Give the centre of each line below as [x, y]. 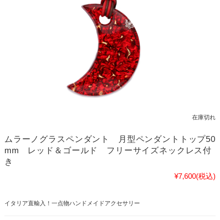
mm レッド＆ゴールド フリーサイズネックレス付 [108, 150]
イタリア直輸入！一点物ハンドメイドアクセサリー [72, 203]
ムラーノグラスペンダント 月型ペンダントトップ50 [110, 139]
